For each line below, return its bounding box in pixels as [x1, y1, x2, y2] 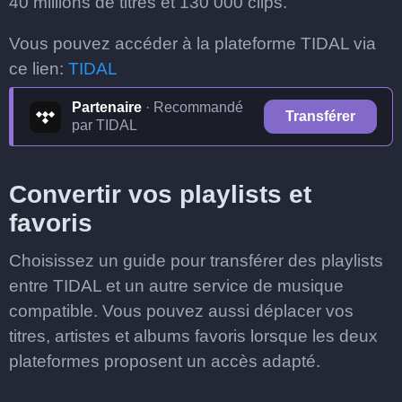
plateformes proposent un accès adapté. [9, 352, 320, 371]
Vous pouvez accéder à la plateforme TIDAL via [9, 34, 376, 53]
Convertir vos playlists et [9, 180, 311, 208]
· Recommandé [142, 100, 243, 115]
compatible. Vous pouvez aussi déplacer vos [9, 301, 354, 320]
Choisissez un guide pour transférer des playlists [9, 251, 383, 270]
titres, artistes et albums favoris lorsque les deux [9, 327, 378, 345]
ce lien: [9, 59, 68, 78]
